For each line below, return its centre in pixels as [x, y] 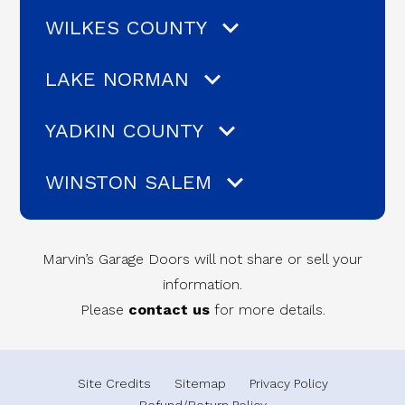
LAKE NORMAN [117, 80]
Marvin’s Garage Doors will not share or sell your [202, 259]
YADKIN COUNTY [124, 131]
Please [104, 310]
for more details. [267, 310]
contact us [169, 310]
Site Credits [114, 384]
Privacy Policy [288, 384]
